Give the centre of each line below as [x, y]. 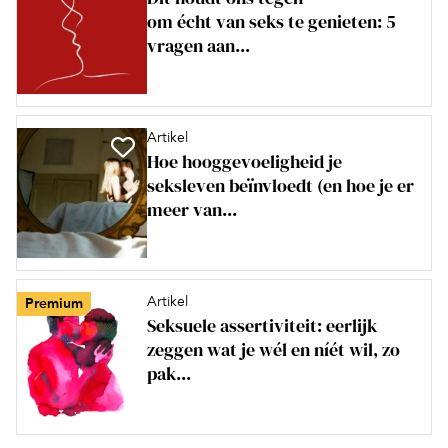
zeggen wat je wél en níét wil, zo [273, 349]
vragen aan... [198, 45]
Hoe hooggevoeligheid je [244, 161]
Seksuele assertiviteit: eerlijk [262, 325]
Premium [54, 303]
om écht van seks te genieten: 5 [271, 21]
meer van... [192, 209]
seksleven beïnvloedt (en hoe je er [280, 185]
